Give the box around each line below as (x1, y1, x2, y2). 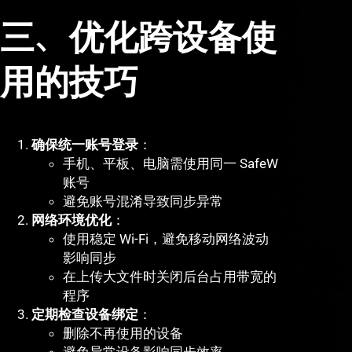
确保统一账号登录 (31, 137, 138, 153)
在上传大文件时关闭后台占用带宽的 (63, 269, 277, 285)
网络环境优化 (31, 212, 112, 229)
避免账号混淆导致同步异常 (63, 193, 223, 210)
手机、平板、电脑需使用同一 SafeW (63, 156, 278, 172)
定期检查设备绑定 (31, 306, 138, 323)
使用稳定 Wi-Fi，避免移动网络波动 (63, 231, 269, 247)
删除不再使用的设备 (63, 325, 183, 342)
